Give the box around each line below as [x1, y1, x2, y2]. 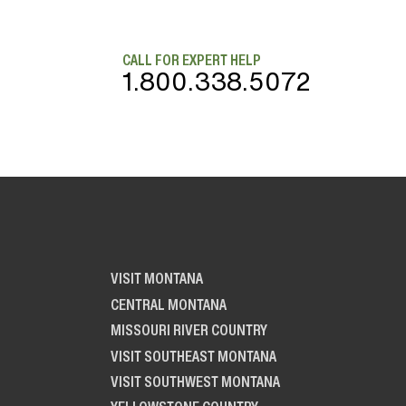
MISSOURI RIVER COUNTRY [110, 319, 267, 342]
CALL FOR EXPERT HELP [121, 49, 261, 72]
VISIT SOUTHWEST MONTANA [110, 370, 280, 392]
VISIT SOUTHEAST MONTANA [110, 344, 276, 367]
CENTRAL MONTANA [110, 293, 227, 315]
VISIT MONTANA [110, 267, 203, 290]
